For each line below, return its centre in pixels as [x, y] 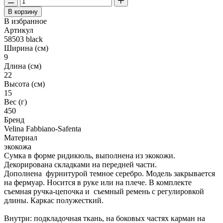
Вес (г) [15, 102]
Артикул [19, 30]
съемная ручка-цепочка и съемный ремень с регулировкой [104, 191]
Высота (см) [24, 84]
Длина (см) [23, 66]
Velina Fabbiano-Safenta [43, 128]
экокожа [18, 146]
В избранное [25, 21]
